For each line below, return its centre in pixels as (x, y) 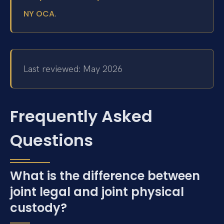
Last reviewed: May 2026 (73, 69)
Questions (51, 140)
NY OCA (39, 14)
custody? (38, 208)
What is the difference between (105, 176)
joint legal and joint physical (97, 192)
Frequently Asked (81, 116)
